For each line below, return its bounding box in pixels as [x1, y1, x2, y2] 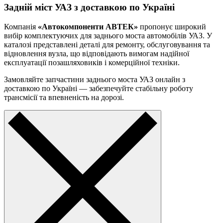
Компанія [4, 22, 38, 31]
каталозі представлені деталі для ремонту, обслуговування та [4, 40, 210, 49]
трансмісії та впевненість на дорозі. [4, 93, 124, 102]
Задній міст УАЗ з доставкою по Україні [4, 2, 175, 13]
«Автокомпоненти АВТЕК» [38, 22, 138, 31]
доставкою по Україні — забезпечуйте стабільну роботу [4, 84, 193, 93]
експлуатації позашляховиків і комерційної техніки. [4, 58, 180, 67]
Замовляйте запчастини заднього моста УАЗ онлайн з [4, 75, 185, 84]
